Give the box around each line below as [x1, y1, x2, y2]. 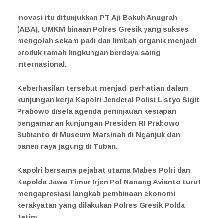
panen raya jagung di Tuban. [17, 142, 118, 150]
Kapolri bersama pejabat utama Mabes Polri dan [17, 165, 190, 174]
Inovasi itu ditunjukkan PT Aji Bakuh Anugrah [17, 13, 177, 21]
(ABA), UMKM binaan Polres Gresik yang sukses [17, 24, 189, 33]
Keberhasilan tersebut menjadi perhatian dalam [17, 83, 188, 92]
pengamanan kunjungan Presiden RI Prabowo [17, 118, 180, 127]
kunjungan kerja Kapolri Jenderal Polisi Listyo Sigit [17, 95, 200, 104]
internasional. [17, 59, 67, 68]
